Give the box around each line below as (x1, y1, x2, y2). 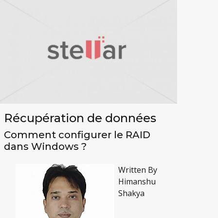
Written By (118, 164, 158, 176)
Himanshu (118, 176, 156, 187)
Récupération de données (4, 111, 157, 126)
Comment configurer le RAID (4, 129, 151, 141)
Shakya (118, 188, 145, 199)
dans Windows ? (4, 141, 87, 153)
